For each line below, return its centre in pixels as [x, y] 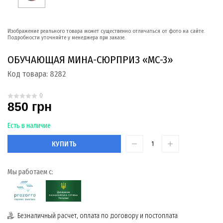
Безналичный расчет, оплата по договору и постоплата [98, 216]
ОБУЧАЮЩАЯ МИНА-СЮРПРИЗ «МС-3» [90, 59]
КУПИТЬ [64, 144]
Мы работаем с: [30, 172]
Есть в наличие [29, 126]
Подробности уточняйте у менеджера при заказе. [66, 37]
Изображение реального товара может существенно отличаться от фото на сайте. [106, 31]
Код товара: [29, 74]
